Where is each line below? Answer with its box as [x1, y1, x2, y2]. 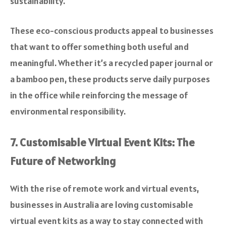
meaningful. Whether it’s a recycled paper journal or [10, 57, 213, 69]
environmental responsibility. [10, 105, 126, 118]
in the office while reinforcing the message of [10, 89, 188, 101]
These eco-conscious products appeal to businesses [10, 25, 213, 37]
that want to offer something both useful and [10, 41, 189, 53]
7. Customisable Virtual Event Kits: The [10, 135, 195, 150]
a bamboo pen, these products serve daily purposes [10, 73, 210, 85]
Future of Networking [10, 154, 116, 168]
